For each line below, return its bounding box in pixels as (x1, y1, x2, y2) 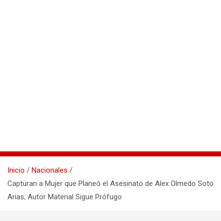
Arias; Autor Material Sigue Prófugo (7, 192, 122, 202)
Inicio (7, 166, 25, 175)
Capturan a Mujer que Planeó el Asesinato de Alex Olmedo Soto (7, 179, 214, 188)
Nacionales (32, 166, 68, 175)
